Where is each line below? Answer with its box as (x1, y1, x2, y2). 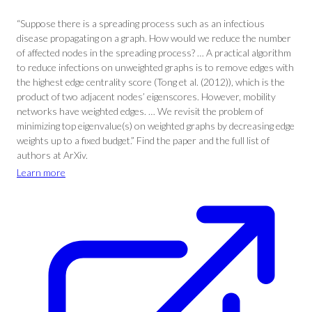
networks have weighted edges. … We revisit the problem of (17, 105, 263, 117)
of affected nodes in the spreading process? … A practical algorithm (17, 47, 291, 58)
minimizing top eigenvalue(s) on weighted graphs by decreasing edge (17, 120, 295, 132)
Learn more (17, 166, 65, 178)
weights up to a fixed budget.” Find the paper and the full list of (17, 134, 270, 146)
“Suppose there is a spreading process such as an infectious (17, 17, 265, 29)
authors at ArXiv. (17, 149, 88, 161)
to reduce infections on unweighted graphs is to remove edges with (17, 61, 294, 73)
